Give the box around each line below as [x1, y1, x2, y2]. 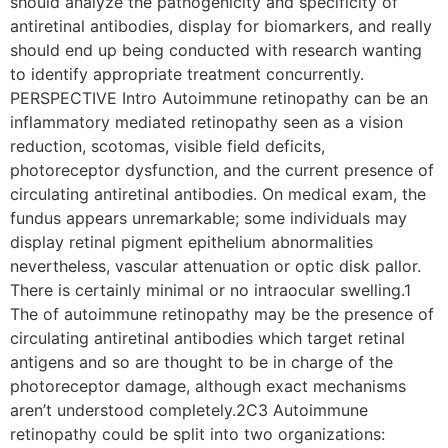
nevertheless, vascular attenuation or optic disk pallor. [10, 256, 421, 277]
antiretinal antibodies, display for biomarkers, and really [10, 16, 432, 37]
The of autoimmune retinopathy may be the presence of [10, 304, 434, 325]
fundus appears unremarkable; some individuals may [10, 208, 407, 229]
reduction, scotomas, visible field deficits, [10, 136, 325, 157]
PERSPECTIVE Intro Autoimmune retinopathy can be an [10, 88, 428, 109]
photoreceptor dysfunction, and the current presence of [10, 160, 434, 181]
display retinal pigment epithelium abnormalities [10, 232, 373, 253]
